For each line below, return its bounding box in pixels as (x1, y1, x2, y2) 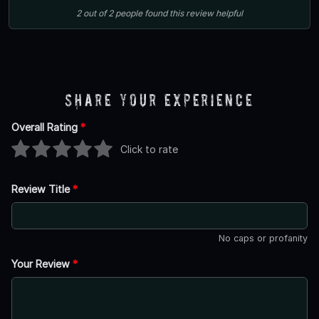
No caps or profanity (219, 232, 308, 244)
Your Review (11, 257, 73, 270)
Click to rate (120, 143, 178, 156)
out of (81, 7, 108, 19)
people (115, 7, 142, 19)
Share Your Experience (65, 90, 254, 110)
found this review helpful (145, 7, 243, 19)
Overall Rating (11, 120, 80, 133)
